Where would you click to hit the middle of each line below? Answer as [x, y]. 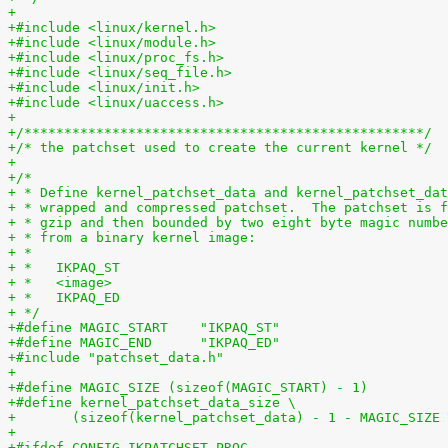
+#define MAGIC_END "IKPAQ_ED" [240, 342]
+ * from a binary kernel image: [132, 237]
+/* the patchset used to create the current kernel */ [220, 147]
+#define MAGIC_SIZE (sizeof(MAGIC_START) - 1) [188, 387]
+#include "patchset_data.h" [116, 357]
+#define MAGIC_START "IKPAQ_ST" [240, 327]
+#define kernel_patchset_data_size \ [152, 402]
